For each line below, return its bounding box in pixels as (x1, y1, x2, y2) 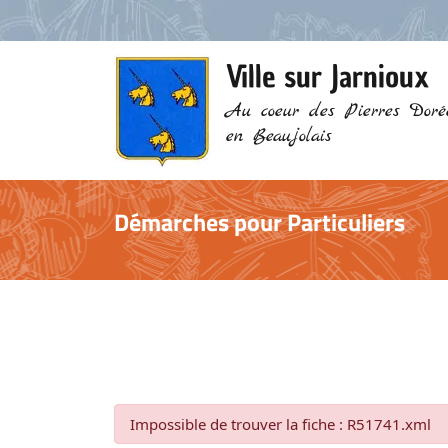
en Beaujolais (226, 123, 332, 149)
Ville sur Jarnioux (226, 55, 430, 97)
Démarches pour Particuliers (114, 203, 405, 240)
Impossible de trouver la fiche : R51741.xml (130, 413, 431, 434)
